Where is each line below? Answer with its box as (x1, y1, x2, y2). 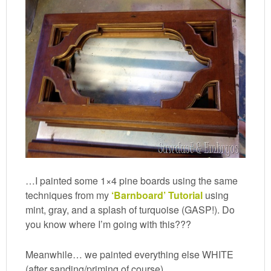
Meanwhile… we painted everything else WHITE (25, 247, 234, 262)
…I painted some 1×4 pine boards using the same (25, 174, 238, 188)
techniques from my (25, 188, 112, 203)
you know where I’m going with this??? (25, 217, 192, 232)
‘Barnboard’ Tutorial (111, 188, 203, 203)
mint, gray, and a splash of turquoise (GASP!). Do (25, 203, 235, 217)
